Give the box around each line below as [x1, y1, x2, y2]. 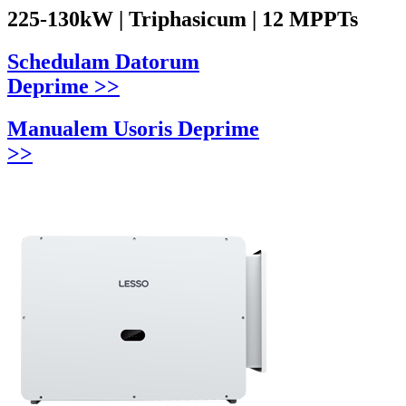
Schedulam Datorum [7, 49, 199, 73]
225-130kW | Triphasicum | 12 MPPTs [7, 7, 358, 32]
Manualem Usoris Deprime [7, 116, 259, 140]
